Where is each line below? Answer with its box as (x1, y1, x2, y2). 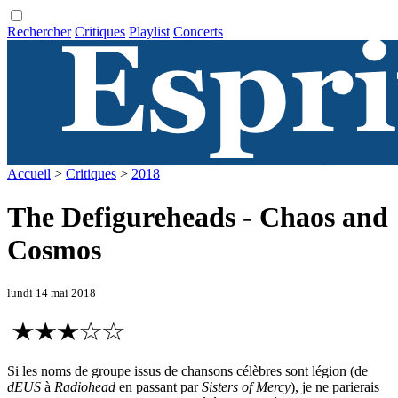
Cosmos (7, 234, 101, 267)
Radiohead (54, 379, 115, 395)
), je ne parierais (291, 379, 379, 395)
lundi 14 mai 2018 (7, 285, 96, 299)
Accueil (7, 166, 51, 181)
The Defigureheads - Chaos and (7, 201, 388, 234)
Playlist (129, 24, 170, 39)
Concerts (173, 24, 223, 39)
